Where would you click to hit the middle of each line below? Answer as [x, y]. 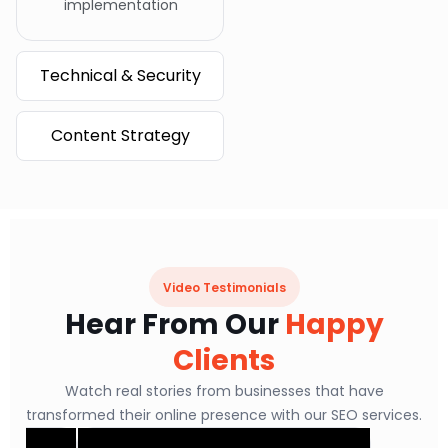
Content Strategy [120, 135]
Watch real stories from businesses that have [224, 391]
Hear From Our [174, 324]
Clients [224, 360]
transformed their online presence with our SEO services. [224, 415]
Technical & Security [120, 75]
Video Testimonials [224, 287]
